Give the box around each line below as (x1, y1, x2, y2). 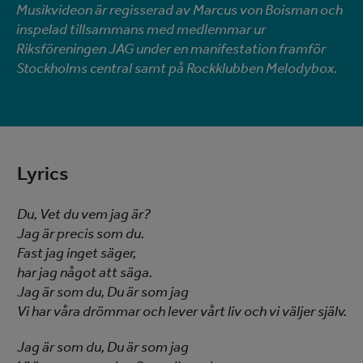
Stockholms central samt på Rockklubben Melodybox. (16, 59, 340, 77)
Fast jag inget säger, (16, 244, 136, 262)
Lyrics (16, 162, 68, 185)
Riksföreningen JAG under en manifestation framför (16, 40, 326, 58)
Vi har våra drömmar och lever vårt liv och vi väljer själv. (16, 302, 347, 320)
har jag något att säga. (16, 263, 152, 281)
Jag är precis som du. (16, 224, 144, 242)
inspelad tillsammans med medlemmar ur (16, 20, 266, 38)
